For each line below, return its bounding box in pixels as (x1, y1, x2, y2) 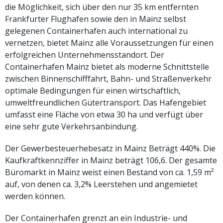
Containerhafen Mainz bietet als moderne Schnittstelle (5, 61, 209, 72)
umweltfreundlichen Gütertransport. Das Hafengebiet (5, 97, 206, 108)
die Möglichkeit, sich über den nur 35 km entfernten (5, 1, 199, 12)
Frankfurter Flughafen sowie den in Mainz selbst (5, 13, 186, 24)
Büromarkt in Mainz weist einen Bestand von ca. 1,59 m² (5, 166, 214, 178)
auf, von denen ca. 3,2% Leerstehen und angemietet (5, 178, 198, 190)
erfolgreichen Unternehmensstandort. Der (5, 49, 164, 60)
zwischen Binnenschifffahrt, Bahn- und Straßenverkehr (5, 73, 212, 84)
